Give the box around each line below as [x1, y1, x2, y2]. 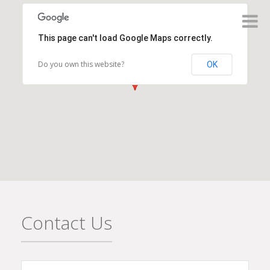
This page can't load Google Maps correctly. [37, 33, 213, 43]
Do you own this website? [37, 59, 124, 70]
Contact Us [21, 210, 112, 235]
